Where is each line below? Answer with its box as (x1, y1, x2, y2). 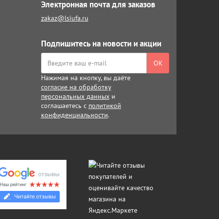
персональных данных (41, 92, 109, 101)
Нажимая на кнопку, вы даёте (41, 73, 131, 82)
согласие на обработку (41, 83, 111, 91)
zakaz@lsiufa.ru (41, 14, 88, 22)
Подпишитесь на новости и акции (41, 38, 161, 49)
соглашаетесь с (41, 101, 88, 110)
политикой (88, 101, 121, 110)
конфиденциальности (41, 110, 108, 119)
